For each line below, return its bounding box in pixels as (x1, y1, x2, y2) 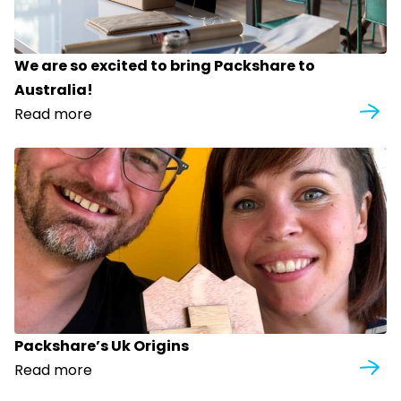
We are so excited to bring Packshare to (14, 55, 315, 77)
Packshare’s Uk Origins (14, 336, 189, 357)
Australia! (14, 80, 93, 101)
